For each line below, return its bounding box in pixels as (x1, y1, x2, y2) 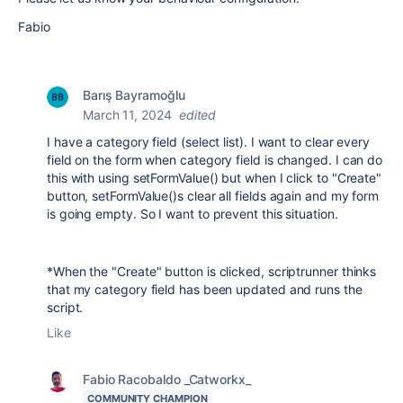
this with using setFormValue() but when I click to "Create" (47, 170, 382, 185)
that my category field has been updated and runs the (47, 282, 363, 297)
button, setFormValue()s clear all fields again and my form (47, 188, 380, 203)
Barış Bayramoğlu (83, 87, 185, 103)
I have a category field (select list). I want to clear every (47, 134, 370, 149)
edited (178, 107, 217, 122)
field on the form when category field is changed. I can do (47, 152, 383, 167)
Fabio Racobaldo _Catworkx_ (83, 372, 251, 387)
